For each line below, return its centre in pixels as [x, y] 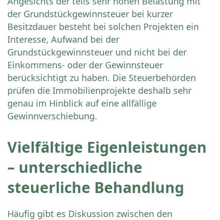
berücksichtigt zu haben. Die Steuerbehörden [102, 78]
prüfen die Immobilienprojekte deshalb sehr [99, 91]
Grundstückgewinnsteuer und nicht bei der [97, 52]
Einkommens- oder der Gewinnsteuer [85, 65]
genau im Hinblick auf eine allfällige [82, 103]
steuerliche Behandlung [96, 188]
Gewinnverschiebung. [52, 116]
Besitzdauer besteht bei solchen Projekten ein [103, 27]
